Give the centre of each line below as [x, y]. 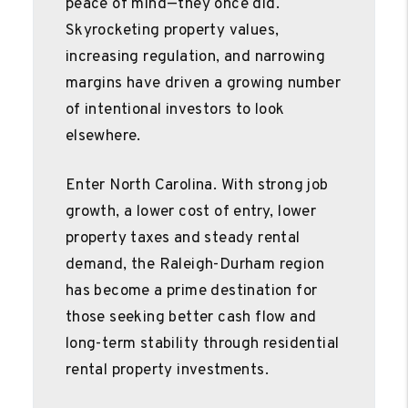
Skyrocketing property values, [172, 31]
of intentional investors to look [175, 110]
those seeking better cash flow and [191, 317]
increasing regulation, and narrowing [195, 57]
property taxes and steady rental [183, 238]
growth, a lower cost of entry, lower [191, 212]
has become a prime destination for [191, 291]
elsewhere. [103, 136]
